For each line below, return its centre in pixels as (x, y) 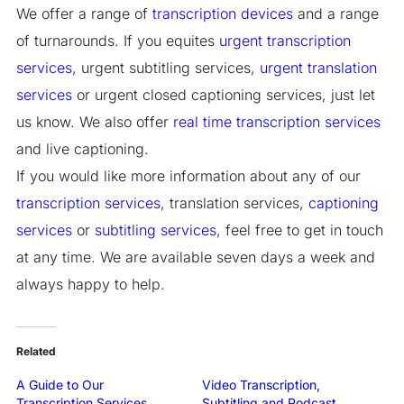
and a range (335, 13)
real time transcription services (276, 121)
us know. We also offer (94, 121)
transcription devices (222, 13)
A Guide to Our (60, 384)
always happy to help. (90, 284)
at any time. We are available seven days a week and (195, 257)
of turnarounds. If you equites (117, 40)
